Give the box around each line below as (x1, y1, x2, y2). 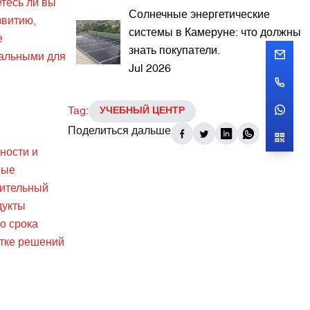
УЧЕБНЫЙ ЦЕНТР (100, 107, 185, 116)
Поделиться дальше (68, 126, 171, 137)
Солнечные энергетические (129, 10, 270, 21)
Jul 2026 (129, 64, 171, 75)
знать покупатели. (129, 46, 220, 57)
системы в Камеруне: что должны (129, 28, 301, 39)
